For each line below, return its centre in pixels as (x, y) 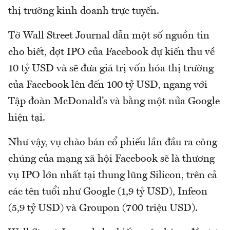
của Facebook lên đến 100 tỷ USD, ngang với (108, 85)
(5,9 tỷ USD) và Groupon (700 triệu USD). (103, 208)
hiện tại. (27, 118)
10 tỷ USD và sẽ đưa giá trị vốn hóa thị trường (111, 69)
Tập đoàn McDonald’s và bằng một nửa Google (114, 101)
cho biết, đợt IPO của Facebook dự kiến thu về (111, 52)
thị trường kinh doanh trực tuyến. (84, 11)
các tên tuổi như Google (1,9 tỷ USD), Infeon (108, 192)
